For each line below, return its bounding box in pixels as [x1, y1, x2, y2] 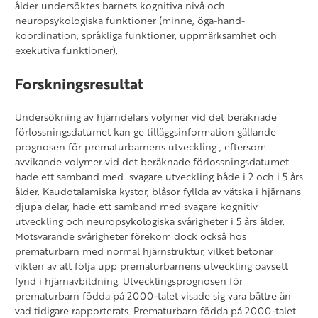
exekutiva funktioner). [15, 42, 118, 57]
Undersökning [15, 109, 81, 124]
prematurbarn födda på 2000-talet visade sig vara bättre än [15, 287, 291, 303]
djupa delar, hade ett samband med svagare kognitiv [15, 198, 258, 214]
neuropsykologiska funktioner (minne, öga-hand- [15, 12, 245, 28]
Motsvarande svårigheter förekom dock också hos [15, 228, 246, 243]
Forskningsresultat [15, 72, 143, 94]
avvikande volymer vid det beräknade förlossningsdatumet [15, 153, 289, 169]
